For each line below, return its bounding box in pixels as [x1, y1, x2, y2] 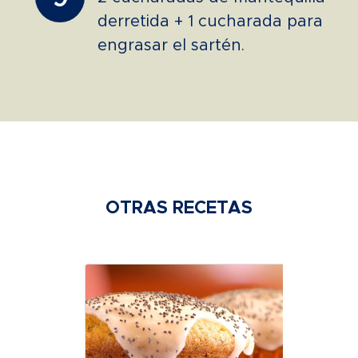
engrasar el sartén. [97, 37, 245, 54]
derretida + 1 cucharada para [97, 13, 323, 30]
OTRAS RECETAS [105, 199, 253, 217]
